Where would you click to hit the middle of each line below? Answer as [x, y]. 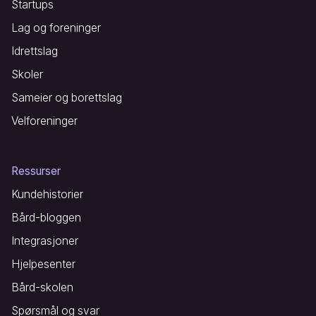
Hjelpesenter [43, 264]
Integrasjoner [45, 241]
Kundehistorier [47, 194]
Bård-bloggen [46, 217]
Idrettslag [35, 51]
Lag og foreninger [56, 28]
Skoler [27, 74]
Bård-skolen [42, 287]
